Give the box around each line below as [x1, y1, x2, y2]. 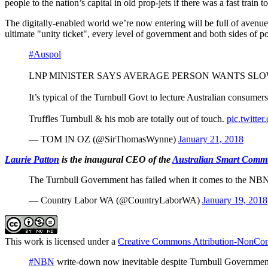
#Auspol [29, 48, 61, 59]
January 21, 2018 [178, 133, 243, 144]
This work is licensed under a [5, 236, 118, 246]
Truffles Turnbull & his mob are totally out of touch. [29, 113, 227, 124]
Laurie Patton [5, 154, 59, 165]
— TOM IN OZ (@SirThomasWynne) [29, 133, 178, 144]
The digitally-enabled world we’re [5, 17, 133, 28]
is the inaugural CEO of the [59, 154, 172, 165]
